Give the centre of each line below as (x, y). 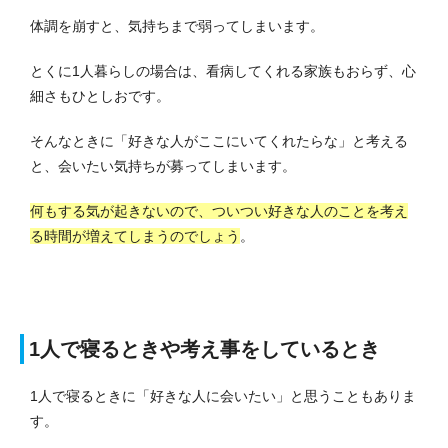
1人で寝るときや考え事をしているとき (204, 349)
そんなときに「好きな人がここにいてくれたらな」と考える (219, 141)
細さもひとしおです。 (100, 96)
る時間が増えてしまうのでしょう (135, 236)
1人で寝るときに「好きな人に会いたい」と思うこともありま (223, 396)
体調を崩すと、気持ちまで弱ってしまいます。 (177, 26)
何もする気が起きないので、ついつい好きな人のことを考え (219, 211)
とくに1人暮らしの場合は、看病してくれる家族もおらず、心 (223, 71)
